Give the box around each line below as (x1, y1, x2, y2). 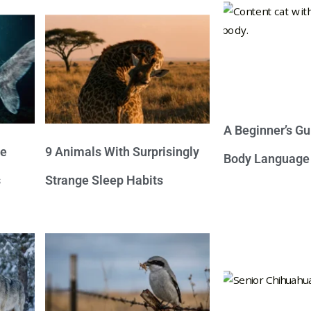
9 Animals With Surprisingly (45, 144, 200, 159)
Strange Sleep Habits (45, 172, 164, 187)
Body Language (223, 151, 310, 167)
